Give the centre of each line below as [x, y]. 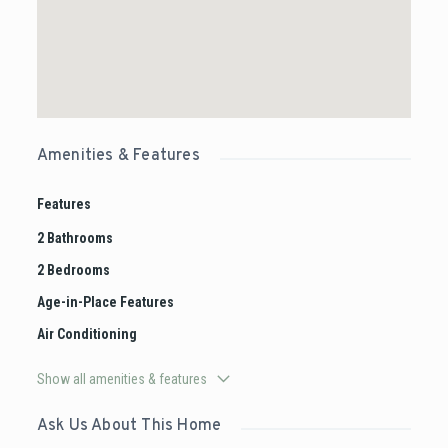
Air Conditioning [86, 334]
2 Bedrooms [73, 270]
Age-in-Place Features [105, 302]
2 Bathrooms [74, 238]
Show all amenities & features [121, 379]
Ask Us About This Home [129, 426]
